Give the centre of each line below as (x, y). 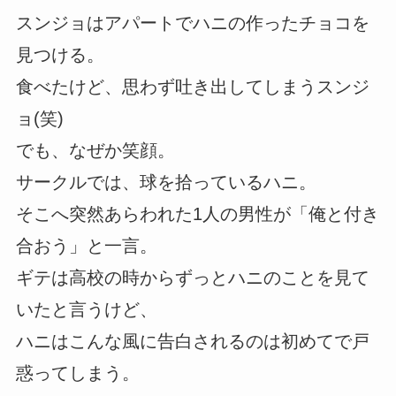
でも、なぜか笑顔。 (95, 150)
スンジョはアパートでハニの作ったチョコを (192, 23)
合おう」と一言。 (86, 245)
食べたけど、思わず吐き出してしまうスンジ (192, 86)
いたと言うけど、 (86, 309)
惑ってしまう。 (77, 373)
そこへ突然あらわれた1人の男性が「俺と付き (197, 213)
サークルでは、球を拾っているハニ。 (166, 182)
